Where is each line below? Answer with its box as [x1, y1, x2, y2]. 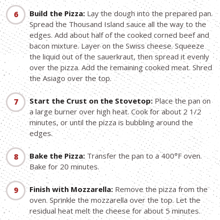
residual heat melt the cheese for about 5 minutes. [29, 206, 200, 216]
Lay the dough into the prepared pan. [85, 8, 213, 19]
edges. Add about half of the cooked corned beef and [29, 30, 209, 40]
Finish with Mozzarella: [29, 184, 113, 194]
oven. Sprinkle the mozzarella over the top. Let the [29, 195, 200, 205]
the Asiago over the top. [29, 73, 111, 83]
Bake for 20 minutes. [29, 162, 99, 172]
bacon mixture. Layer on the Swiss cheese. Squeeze [29, 41, 204, 51]
